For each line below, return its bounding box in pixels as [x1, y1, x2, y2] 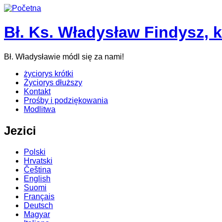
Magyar [24, 210, 50, 219]
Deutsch [24, 201, 53, 210]
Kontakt [24, 87, 51, 96]
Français [24, 192, 55, 201]
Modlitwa [24, 105, 55, 113]
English [24, 174, 51, 183]
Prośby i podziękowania [24, 96, 108, 105]
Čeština [24, 165, 51, 174]
